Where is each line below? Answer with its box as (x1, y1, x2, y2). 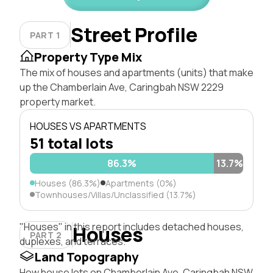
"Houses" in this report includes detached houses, (19, 219, 244, 233)
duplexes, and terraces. (19, 234, 126, 248)
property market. (19, 94, 96, 108)
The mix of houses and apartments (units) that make (19, 65, 253, 79)
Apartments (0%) (105, 177, 177, 189)
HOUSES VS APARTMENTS (30, 119, 146, 133)
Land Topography (34, 248, 138, 265)
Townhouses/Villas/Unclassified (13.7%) (35, 188, 196, 200)
